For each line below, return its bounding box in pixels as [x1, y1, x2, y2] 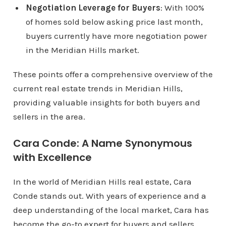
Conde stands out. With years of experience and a [13, 191, 206, 201]
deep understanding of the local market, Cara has [13, 205, 209, 215]
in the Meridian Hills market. [25, 45, 139, 55]
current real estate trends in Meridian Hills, [13, 83, 183, 93]
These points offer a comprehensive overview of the [13, 69, 213, 79]
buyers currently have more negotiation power [25, 31, 207, 41]
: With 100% [160, 3, 204, 13]
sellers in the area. [13, 111, 85, 122]
